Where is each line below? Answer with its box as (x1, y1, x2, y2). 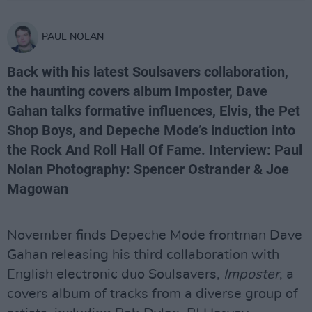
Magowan (7, 180, 68, 197)
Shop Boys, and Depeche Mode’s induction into (7, 122, 295, 139)
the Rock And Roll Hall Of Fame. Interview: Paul (7, 141, 302, 158)
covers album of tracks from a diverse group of (7, 287, 298, 301)
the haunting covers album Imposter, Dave (7, 83, 267, 100)
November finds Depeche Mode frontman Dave (7, 228, 302, 242)
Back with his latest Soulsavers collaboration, (7, 63, 288, 80)
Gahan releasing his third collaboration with (7, 248, 279, 262)
